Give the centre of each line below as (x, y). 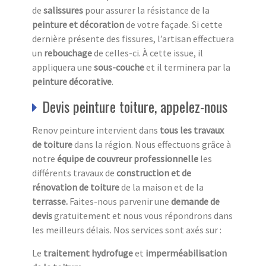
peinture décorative (72, 81)
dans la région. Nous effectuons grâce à (152, 144)
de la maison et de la (162, 187)
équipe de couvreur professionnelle (128, 158)
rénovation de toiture (77, 187)
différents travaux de (74, 172)
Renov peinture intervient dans (96, 130)
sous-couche (119, 67)
